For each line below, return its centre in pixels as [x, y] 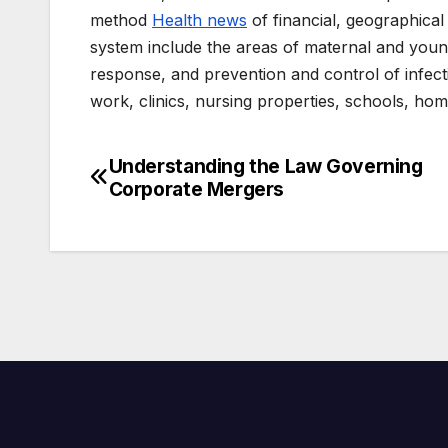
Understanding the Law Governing [265, 165]
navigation [170, 215]
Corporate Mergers [196, 188]
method [121, 19]
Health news [199, 19]
